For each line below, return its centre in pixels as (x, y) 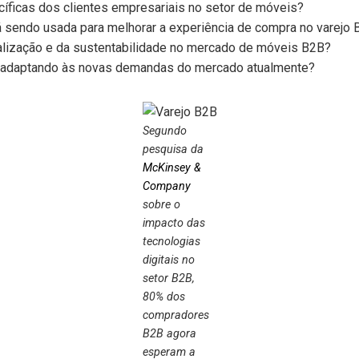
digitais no (168, 260)
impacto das (173, 223)
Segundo (164, 131)
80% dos (163, 297)
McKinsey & (171, 168)
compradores (175, 315)
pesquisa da (173, 149)
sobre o (161, 205)
